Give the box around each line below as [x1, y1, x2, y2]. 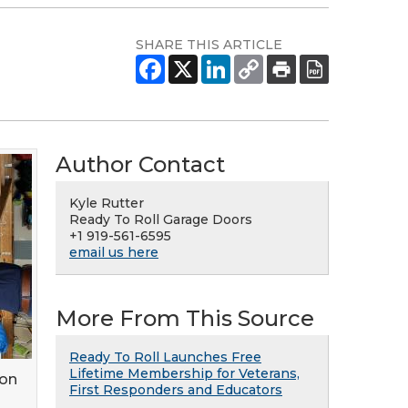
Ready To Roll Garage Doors [69, 211, 252, 228]
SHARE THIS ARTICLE [136, 36, 282, 53]
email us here [69, 244, 158, 260]
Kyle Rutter [69, 195, 144, 211]
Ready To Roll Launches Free [69, 349, 261, 365]
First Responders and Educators [69, 382, 282, 398]
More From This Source [56, 305, 314, 331]
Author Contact [56, 151, 225, 178]
